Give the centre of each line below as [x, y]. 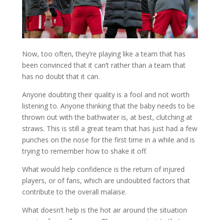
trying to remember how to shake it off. [84, 151]
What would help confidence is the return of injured [103, 169]
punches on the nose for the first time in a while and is [108, 140]
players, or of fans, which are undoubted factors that [106, 181]
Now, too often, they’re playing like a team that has [104, 54]
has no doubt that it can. [61, 77]
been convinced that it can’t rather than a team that [104, 65]
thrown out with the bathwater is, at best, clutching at [107, 117]
